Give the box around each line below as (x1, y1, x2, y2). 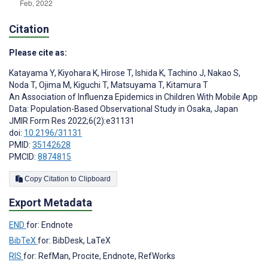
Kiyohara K (56, 68, 98, 78)
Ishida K (133, 68, 164, 78)
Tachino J (166, 68, 204, 78)
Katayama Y (9, 68, 54, 78)
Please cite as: (9, 48, 67, 58)
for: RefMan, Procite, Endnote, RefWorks (23, 251, 175, 261)
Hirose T (99, 68, 132, 78)
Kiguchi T (72, 80, 107, 90)
